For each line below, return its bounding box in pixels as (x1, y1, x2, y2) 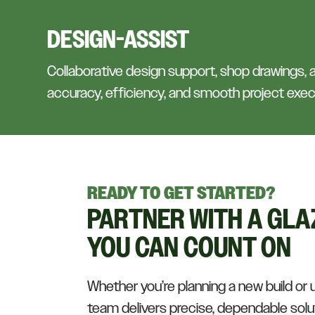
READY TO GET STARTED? (87, 182, 275, 205)
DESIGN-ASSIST (47, 24, 190, 54)
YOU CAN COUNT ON (87, 231, 291, 264)
